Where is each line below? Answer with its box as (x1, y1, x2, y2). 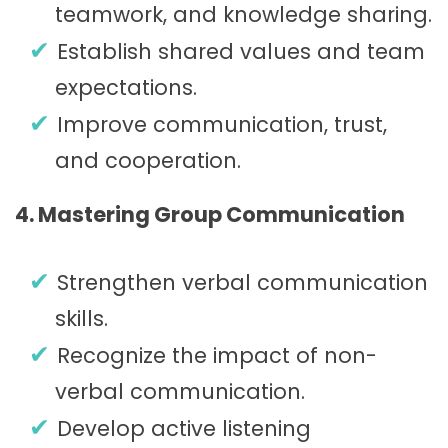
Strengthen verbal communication (57, 268, 428, 298)
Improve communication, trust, (57, 109, 387, 139)
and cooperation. (55, 145, 241, 175)
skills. (55, 304, 108, 334)
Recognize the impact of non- (57, 341, 377, 371)
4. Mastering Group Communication (15, 199, 405, 229)
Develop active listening (57, 414, 311, 444)
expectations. (55, 72, 197, 102)
